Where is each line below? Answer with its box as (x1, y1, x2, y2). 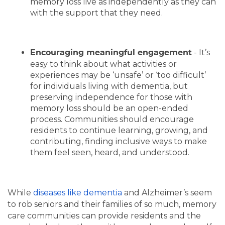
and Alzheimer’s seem (122, 188, 212, 198)
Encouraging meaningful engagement (30, 49, 192, 58)
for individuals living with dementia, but (30, 81, 188, 91)
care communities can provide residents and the (8, 211, 201, 221)
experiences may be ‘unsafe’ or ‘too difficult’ (30, 70, 206, 80)
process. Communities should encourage (30, 115, 194, 125)
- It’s (192, 48, 210, 58)
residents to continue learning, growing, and (30, 126, 208, 136)
